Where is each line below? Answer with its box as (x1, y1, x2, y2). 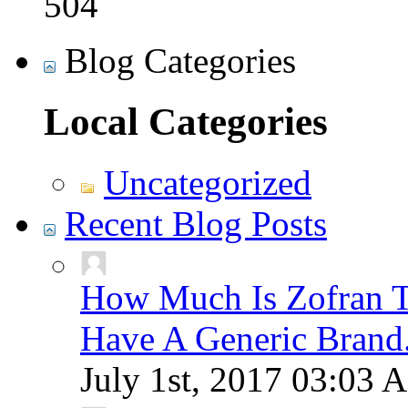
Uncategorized (104, 162, 311, 202)
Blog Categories (56, 40, 296, 80)
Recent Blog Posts (65, 203, 327, 243)
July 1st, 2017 (80, 359, 291, 399)
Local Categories (44, 99, 328, 143)
